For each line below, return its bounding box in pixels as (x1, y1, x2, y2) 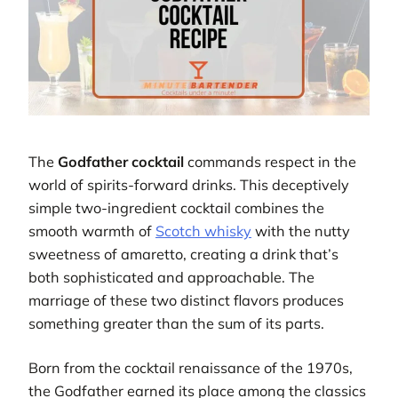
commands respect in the (184, 153, 356, 171)
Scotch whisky (155, 222, 251, 241)
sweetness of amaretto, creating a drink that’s (28, 245, 338, 264)
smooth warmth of (28, 222, 155, 241)
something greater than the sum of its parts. (28, 314, 324, 333)
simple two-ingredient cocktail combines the (28, 199, 324, 218)
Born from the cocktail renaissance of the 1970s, (28, 359, 353, 378)
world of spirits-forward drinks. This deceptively (28, 176, 349, 195)
